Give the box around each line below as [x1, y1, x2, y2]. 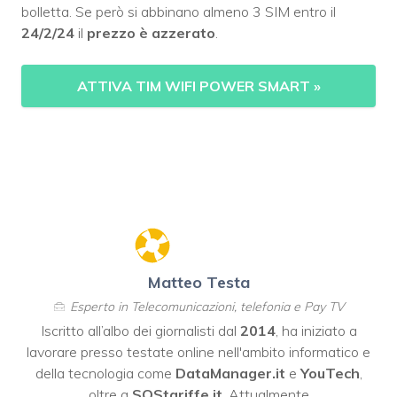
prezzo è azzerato [87, 23, 215, 42]
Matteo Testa [147, 271, 250, 292]
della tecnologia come [35, 363, 175, 382]
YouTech [300, 363, 360, 382]
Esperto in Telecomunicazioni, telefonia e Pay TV [70, 298, 345, 315]
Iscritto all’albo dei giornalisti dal [40, 321, 240, 339]
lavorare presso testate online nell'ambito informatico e [27, 342, 370, 361]
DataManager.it [175, 363, 285, 382]
